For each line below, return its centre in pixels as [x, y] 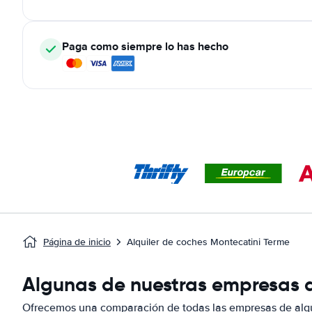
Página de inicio [77, 242]
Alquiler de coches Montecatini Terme [208, 242]
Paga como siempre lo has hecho [145, 46]
